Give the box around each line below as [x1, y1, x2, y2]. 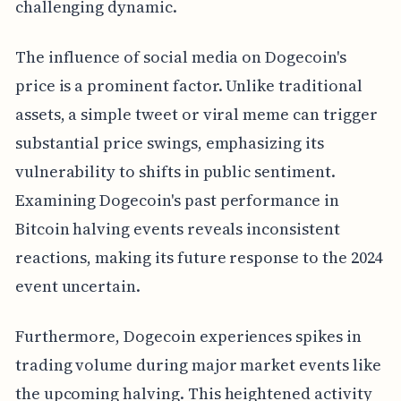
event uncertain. [14, 274, 141, 297]
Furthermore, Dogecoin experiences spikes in [14, 324, 362, 347]
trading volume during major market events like [14, 353, 381, 376]
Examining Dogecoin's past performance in [14, 188, 339, 211]
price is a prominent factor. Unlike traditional [14, 73, 363, 97]
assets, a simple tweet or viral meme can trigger [14, 102, 378, 125]
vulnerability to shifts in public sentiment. [14, 159, 336, 183]
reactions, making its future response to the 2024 [14, 245, 383, 269]
